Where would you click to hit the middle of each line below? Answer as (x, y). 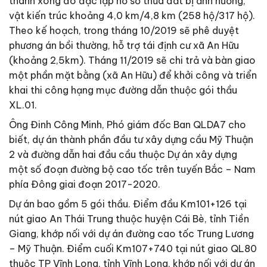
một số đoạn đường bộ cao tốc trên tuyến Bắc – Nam (132, 170)
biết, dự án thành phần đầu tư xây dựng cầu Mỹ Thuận (131, 140)
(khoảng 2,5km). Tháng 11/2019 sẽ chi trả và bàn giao (132, 60)
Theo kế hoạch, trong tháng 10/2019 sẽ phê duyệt (124, 31)
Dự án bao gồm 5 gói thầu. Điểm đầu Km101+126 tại (128, 204)
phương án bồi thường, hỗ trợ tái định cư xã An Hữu (124, 46)
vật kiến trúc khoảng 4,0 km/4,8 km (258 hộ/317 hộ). (132, 16)
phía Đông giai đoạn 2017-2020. (85, 184)
